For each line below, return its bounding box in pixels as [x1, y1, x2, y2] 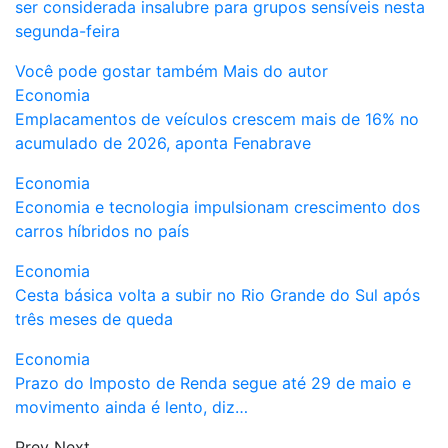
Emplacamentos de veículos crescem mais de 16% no [15, 108, 419, 129]
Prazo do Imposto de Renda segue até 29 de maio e [15, 372, 411, 393]
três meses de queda [15, 308, 173, 329]
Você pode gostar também [15, 60, 218, 81]
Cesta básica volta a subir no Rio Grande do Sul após [15, 284, 420, 305]
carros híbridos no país [15, 220, 189, 241]
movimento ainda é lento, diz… [15, 396, 248, 417]
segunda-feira [15, 20, 120, 41]
